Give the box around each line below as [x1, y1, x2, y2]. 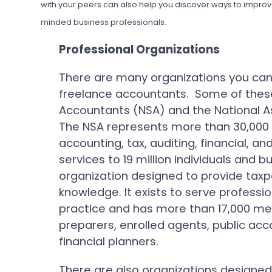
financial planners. [59, 233, 159, 249]
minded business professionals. [41, 16, 167, 28]
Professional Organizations [59, 42, 220, 58]
